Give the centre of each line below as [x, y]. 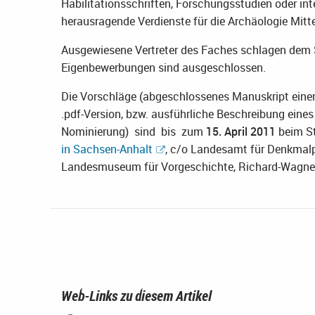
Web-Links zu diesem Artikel [136, 296]
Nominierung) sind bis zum [134, 132]
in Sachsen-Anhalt [107, 149]
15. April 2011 [241, 132]
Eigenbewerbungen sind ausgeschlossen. [163, 68]
